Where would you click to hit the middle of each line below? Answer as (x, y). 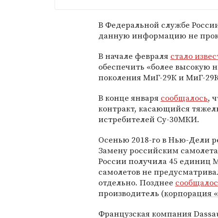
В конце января (129, 98)
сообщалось (184, 98)
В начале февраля (134, 56)
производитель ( (131, 193)
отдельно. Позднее (137, 182)
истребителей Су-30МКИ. (149, 119)
